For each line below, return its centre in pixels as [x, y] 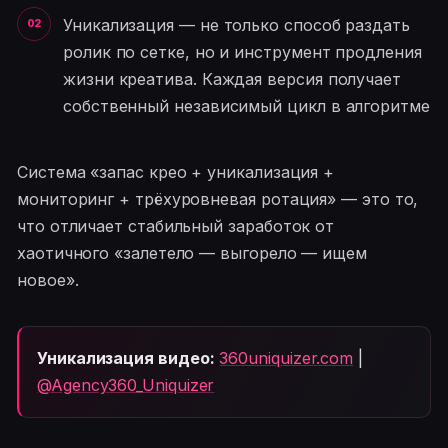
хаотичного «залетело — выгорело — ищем [192, 252]
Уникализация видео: [126, 357]
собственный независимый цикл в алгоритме [246, 105]
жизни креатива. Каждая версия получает [232, 78]
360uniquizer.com [286, 357]
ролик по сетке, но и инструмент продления [242, 51]
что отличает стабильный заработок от [176, 225]
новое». [48, 279]
